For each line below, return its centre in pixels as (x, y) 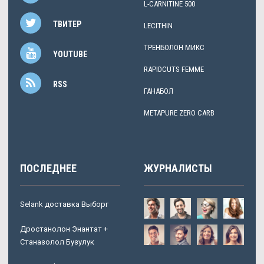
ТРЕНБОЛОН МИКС (174, 47)
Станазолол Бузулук (57, 242)
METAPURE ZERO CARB (179, 113)
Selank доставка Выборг (64, 204)
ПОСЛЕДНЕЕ (48, 168)
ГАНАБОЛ (159, 91)
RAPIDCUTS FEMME (174, 69)
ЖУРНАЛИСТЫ (178, 168)
